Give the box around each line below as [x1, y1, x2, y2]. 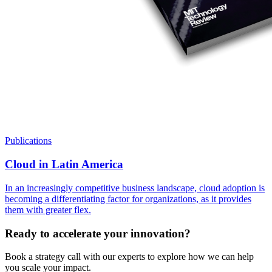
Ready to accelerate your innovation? [5, 226, 191, 240]
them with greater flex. [5, 204, 91, 215]
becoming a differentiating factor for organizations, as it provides [5, 193, 251, 204]
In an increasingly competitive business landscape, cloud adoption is [5, 182, 265, 193]
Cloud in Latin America [5, 158, 123, 171]
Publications [5, 135, 52, 146]
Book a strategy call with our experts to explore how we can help [5, 251, 254, 262]
